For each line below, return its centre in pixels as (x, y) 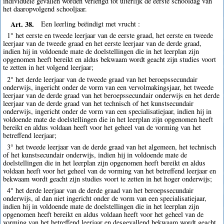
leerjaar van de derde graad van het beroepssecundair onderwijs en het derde (111, 95)
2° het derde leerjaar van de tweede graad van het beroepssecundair (102, 79)
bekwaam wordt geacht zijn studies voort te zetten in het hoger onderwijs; (108, 178)
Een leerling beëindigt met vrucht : (91, 24)
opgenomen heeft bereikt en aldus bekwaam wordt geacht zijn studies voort (110, 59)
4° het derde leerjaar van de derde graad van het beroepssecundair (100, 190)
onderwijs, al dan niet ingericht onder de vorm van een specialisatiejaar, (105, 198)
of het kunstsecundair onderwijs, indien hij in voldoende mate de (95, 154)
